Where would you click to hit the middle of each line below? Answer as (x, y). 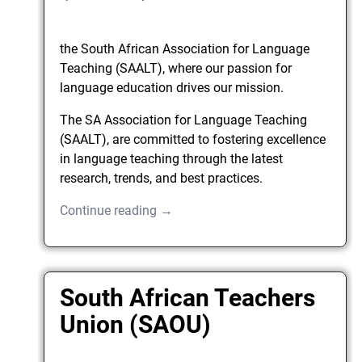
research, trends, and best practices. (162, 178)
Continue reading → (117, 210)
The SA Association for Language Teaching (184, 120)
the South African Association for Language (185, 48)
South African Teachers (188, 298)
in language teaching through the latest (172, 158)
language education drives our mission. (172, 87)
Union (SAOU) (136, 325)
